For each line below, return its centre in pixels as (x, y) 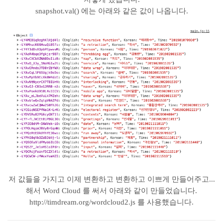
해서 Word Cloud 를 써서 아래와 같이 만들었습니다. (111, 191)
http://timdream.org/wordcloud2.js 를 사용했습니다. (111, 202)
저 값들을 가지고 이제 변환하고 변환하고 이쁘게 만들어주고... (111, 179)
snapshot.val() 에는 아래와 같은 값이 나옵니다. (111, 11)
